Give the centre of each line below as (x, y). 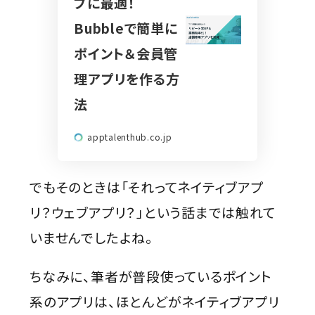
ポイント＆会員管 (126, 53)
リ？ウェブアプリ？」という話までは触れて (153, 212)
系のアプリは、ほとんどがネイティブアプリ (155, 302)
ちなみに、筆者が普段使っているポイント (151, 276)
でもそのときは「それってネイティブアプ (147, 187)
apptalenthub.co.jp (129, 137)
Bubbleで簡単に (126, 28)
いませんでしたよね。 (91, 238)
